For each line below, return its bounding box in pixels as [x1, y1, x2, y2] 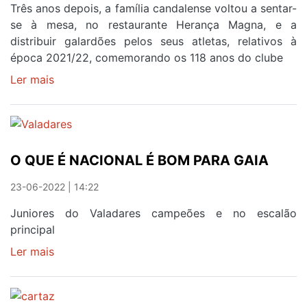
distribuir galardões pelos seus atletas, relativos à [10, 34, 297, 49]
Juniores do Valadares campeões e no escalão [10, 206, 297, 220]
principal [10, 222, 55, 236]
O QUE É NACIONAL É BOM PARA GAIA [10, 151, 269, 169]
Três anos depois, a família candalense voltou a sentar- [10, 1, 297, 16]
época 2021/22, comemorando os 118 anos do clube [10, 51, 283, 65]
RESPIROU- [54, 89, 112, 103]
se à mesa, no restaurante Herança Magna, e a [10, 18, 297, 32]
